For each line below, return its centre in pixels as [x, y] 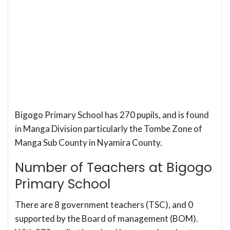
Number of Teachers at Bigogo [113, 167]
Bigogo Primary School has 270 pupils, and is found [112, 114]
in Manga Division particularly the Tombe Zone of [109, 128]
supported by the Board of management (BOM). [107, 218]
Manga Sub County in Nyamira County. [89, 142]
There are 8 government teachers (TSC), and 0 [104, 204]
